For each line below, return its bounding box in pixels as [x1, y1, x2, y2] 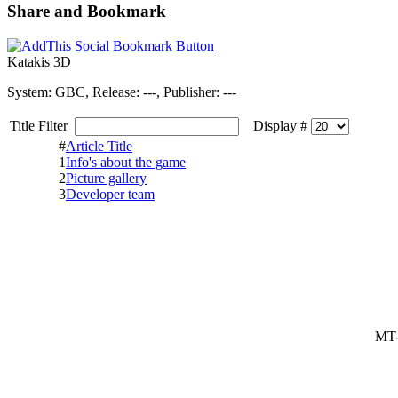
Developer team [66, 186, 155, 202]
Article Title [66, 138, 132, 154]
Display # [243, 117, 311, 133]
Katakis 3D [7, 53, 71, 69]
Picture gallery [66, 170, 147, 186]
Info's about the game [66, 154, 186, 170]
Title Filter [10, 117, 75, 133]
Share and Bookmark [7, 2, 166, 21]
